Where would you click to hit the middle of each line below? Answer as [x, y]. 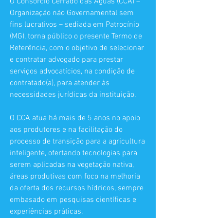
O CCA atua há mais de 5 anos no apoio [75, 118]
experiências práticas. [46, 212]
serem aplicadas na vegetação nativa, [72, 165]
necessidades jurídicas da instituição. [73, 95]
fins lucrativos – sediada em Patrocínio [74, 25]
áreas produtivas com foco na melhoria [75, 177]
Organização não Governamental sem [72, 13]
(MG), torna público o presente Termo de [76, 36]
